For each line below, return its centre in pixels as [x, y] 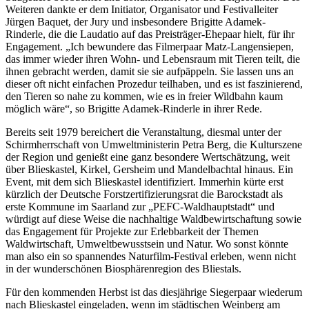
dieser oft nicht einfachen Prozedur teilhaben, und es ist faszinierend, [154, 83]
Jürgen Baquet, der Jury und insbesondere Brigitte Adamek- [136, 21]
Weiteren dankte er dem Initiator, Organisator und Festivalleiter [142, 9]
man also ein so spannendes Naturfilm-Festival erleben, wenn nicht [151, 256]
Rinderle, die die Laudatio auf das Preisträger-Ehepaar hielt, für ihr [150, 34]
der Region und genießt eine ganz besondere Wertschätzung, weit [148, 157]
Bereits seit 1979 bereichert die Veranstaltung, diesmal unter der [143, 132]
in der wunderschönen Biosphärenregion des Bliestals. [123, 268]
